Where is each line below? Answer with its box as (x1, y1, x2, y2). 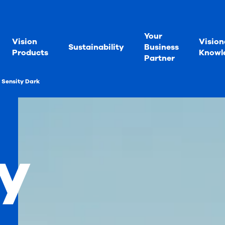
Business (144, 41, 179, 53)
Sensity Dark (2, 77, 40, 85)
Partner (144, 52, 175, 64)
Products (12, 47, 48, 58)
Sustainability (68, 41, 124, 53)
